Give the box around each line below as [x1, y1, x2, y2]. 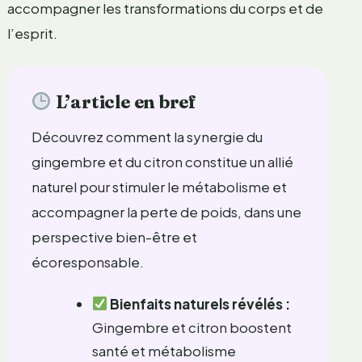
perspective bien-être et [31, 227, 197, 246]
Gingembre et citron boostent [91, 318, 292, 336]
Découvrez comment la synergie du [31, 127, 263, 145]
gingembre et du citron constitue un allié [31, 152, 293, 170]
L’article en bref [51, 90, 196, 113]
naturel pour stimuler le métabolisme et [31, 177, 287, 196]
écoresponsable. [31, 252, 144, 271]
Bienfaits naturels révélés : [110, 294, 291, 313]
